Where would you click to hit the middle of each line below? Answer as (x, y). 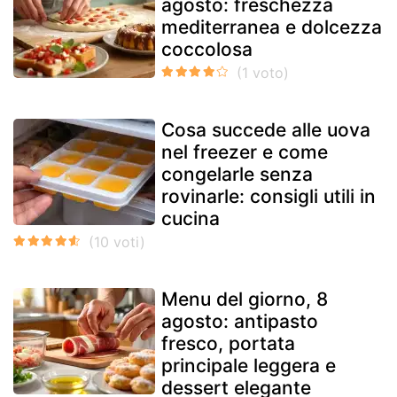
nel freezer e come (245, 152)
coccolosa (207, 49)
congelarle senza (237, 174)
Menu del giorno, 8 (245, 299)
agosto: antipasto (240, 321)
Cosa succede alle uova (266, 129)
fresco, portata (228, 343)
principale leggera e (249, 365)
